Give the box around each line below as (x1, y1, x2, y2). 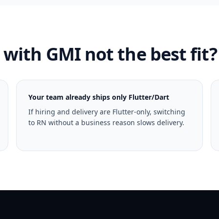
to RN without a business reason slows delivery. (28, 118, 185, 127)
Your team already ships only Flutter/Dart (28, 92, 170, 102)
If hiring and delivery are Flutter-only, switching (28, 107, 186, 116)
